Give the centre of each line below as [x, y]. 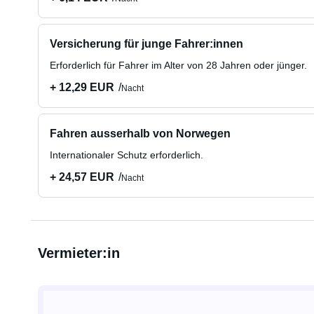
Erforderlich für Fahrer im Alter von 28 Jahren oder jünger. [178, 65]
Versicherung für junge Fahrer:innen [146, 44]
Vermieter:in [78, 253]
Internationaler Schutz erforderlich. [126, 155]
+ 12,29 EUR [82, 87]
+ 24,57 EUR [82, 177]
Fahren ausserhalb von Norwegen [140, 134]
